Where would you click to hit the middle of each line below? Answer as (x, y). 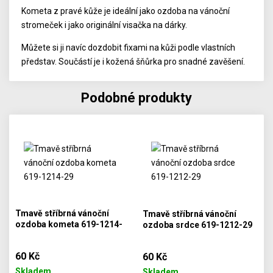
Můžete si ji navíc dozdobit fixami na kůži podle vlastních (129, 48)
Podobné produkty (136, 98)
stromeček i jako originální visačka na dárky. (105, 25)
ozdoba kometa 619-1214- (69, 224)
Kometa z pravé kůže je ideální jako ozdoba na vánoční (126, 11)
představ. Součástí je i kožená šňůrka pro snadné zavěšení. (133, 62)
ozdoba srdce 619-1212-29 (197, 225)
